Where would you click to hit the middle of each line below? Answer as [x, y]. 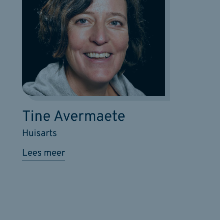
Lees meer [43, 153]
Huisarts [40, 134]
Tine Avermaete [74, 117]
